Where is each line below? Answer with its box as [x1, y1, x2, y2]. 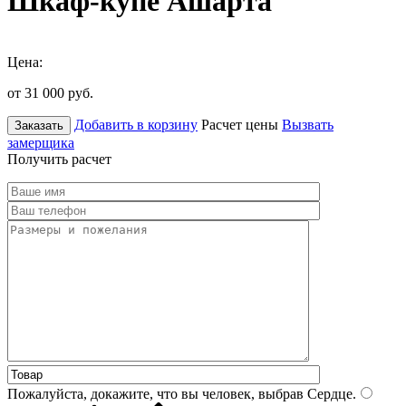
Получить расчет [7, 150, 111, 167]
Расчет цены [201, 116, 278, 132]
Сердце [304, 385, 353, 401]
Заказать [14, 118, 63, 132]
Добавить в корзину [74, 116, 198, 132]
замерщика [7, 134, 74, 150]
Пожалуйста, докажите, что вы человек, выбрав [7, 385, 304, 401]
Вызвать [282, 116, 333, 132]
